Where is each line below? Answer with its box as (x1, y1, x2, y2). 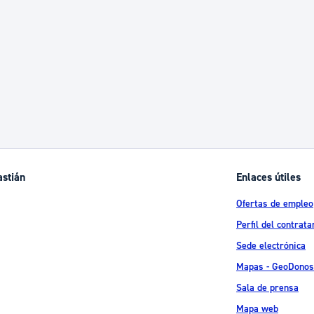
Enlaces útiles (236, 170, 301, 184)
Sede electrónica (236, 239, 306, 252)
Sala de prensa (236, 281, 299, 294)
